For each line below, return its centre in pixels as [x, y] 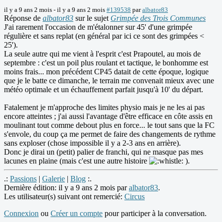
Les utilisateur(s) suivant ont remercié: [64, 197]
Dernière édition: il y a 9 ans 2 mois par [66, 188]
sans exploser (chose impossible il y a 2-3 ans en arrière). [92, 143]
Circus [135, 197]
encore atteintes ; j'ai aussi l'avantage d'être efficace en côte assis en [108, 116]
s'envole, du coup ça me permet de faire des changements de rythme [110, 134]
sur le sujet [92, 18]
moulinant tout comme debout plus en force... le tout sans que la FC [109, 125]
